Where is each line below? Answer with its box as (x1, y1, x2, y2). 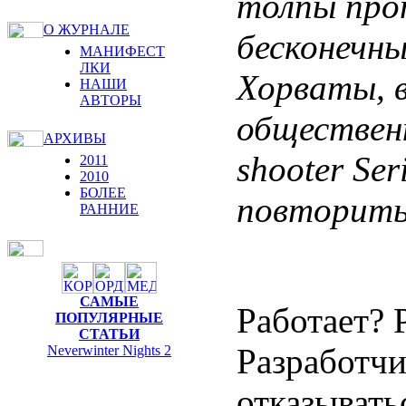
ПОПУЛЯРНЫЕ (55, 310, 163, 325)
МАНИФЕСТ (80, 43, 165, 59)
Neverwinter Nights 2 (47, 343, 171, 358)
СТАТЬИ (79, 326, 140, 342)
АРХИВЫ (43, 130, 106, 146)
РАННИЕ (80, 201, 139, 217)
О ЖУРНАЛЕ (43, 22, 130, 37)
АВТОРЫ (80, 92, 141, 108)
